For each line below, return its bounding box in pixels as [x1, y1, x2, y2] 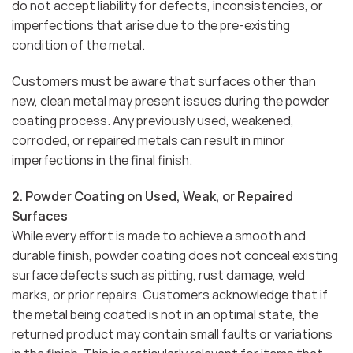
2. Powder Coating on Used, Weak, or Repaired [12, 188, 293, 206]
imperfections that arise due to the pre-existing [12, 17, 290, 35]
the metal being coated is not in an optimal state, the [12, 306, 318, 324]
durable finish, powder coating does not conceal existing [12, 247, 338, 265]
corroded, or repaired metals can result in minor [12, 132, 285, 150]
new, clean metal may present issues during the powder [12, 92, 329, 110]
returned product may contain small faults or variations [12, 325, 333, 344]
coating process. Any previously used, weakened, [12, 112, 294, 130]
